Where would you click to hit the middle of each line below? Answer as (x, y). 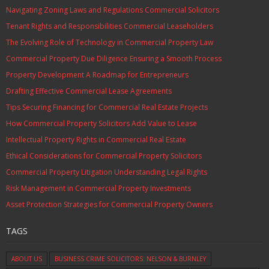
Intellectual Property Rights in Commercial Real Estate (96, 140)
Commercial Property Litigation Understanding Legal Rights (107, 172)
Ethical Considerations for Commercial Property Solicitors (104, 156)
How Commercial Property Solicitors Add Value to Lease (101, 123)
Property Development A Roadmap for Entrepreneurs (97, 75)
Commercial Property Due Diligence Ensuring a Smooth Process (114, 59)
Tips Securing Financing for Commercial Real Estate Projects (107, 107)
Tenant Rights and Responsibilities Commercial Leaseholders (110, 26)
